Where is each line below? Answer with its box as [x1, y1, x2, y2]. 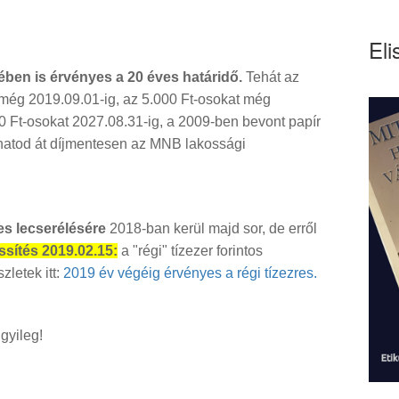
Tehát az [242, 69, 299, 85]
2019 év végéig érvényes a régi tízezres [63, 265, 313, 281]
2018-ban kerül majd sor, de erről [106, 221, 317, 237]
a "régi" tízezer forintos [118, 243, 263, 259]
